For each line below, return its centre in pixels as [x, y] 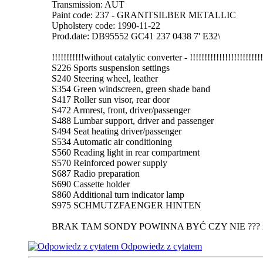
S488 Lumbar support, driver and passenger [133, 120]
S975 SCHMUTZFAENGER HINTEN [127, 205]
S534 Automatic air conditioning [112, 141]
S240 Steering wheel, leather [105, 78]
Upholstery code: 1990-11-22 [106, 25]
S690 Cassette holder [91, 184]
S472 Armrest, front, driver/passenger [121, 110]
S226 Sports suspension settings [111, 68]
